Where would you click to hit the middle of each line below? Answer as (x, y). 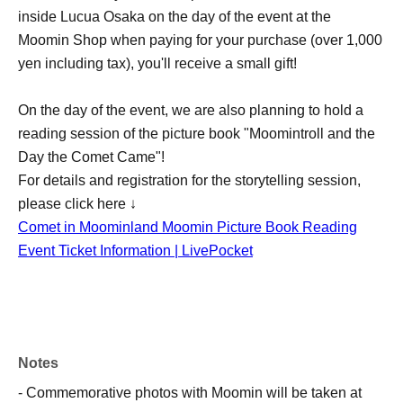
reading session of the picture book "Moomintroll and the (197, 134)
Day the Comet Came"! (91, 157)
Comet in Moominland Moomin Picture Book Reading (188, 227)
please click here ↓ (77, 204)
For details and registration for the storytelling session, (189, 180)
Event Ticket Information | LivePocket (135, 251)
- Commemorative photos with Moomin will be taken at (190, 393)
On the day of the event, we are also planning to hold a (191, 110)
